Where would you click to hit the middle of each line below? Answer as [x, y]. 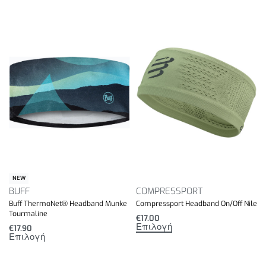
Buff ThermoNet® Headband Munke [68, 204]
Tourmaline [28, 214]
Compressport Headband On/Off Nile [197, 204]
